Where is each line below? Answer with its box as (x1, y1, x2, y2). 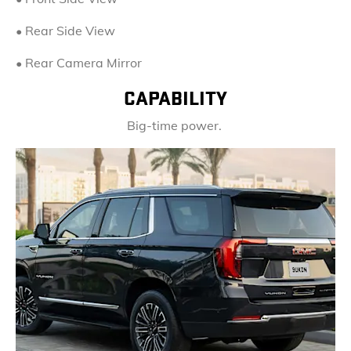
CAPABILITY (124, 86, 227, 111)
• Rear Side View (16, 23, 115, 38)
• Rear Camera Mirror (16, 55, 142, 71)
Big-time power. (126, 118, 225, 133)
